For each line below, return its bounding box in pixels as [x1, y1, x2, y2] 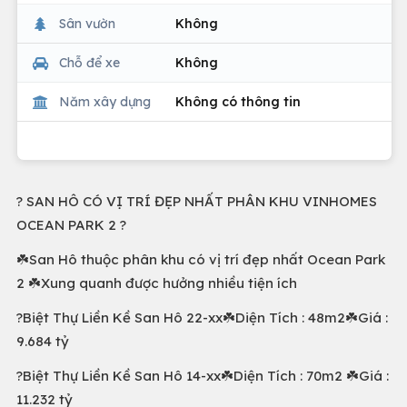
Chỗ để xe [59, 54, 120, 71]
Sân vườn [59, 15, 115, 32]
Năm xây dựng [59, 93, 151, 110]
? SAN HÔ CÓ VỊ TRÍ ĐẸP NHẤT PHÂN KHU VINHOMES [16, 193, 377, 210]
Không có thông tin [175, 93, 301, 110]
